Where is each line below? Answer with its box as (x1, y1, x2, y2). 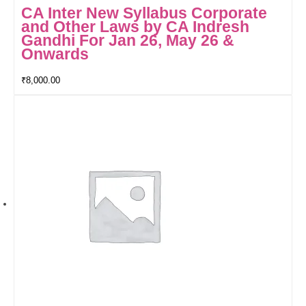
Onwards (21, 45, 89, 64)
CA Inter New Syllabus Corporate (21, 4, 267, 23)
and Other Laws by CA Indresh (21, 18, 249, 36)
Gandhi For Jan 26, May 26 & (21, 31, 234, 50)
